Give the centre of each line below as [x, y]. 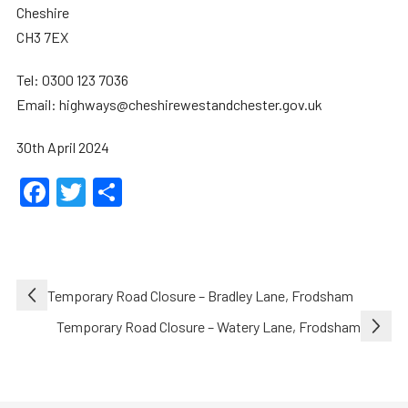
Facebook [110, 193]
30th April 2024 [62, 147]
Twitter [131, 193]
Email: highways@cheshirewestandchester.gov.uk [169, 104]
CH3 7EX [42, 37]
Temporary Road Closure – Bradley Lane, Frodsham [200, 295]
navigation [65, 321]
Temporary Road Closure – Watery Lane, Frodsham [209, 326]
